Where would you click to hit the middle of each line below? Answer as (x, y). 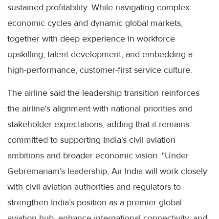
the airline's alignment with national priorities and (100, 109)
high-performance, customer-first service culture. (100, 70)
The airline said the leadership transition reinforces (103, 93)
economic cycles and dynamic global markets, (95, 23)
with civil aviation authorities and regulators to (94, 187)
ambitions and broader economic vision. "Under (98, 156)
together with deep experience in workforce (91, 39)
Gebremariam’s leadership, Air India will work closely (107, 171)
